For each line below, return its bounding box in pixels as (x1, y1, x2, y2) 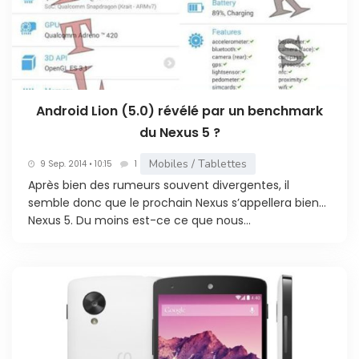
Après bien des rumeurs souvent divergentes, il (28, 177, 289, 194)
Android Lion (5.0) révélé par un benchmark (36, 102, 323, 121)
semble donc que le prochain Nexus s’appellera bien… (28, 195, 326, 212)
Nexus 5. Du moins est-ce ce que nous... (28, 212, 251, 229)
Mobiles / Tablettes (149, 156, 247, 172)
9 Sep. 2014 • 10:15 (40, 157, 112, 170)
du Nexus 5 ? (139, 123, 220, 143)
